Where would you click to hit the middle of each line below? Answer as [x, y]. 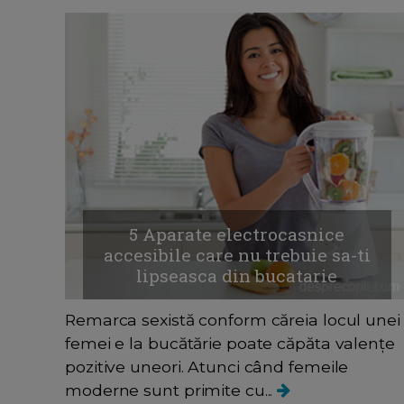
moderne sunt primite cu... [171, 390]
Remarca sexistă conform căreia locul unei [233, 319]
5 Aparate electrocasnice [237, 234]
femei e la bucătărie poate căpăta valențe [230, 343]
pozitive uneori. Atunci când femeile [207, 366]
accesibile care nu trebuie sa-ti [237, 254]
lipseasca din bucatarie [237, 275]
